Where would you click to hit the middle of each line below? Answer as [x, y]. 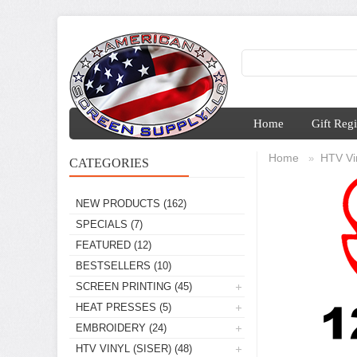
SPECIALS [102, 224]
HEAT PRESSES [116, 307]
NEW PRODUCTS [118, 204]
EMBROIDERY [111, 328]
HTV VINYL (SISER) [124, 349]
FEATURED [103, 245]
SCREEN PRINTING [124, 286]
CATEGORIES [109, 163]
